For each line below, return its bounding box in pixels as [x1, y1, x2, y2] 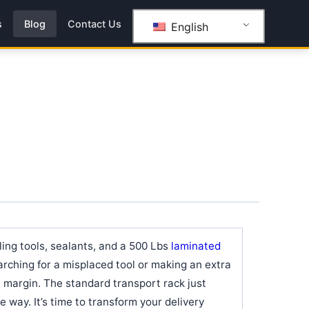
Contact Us [68, 17, 121, 30]
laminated [171, 239, 221, 252]
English [167, 19, 208, 34]
